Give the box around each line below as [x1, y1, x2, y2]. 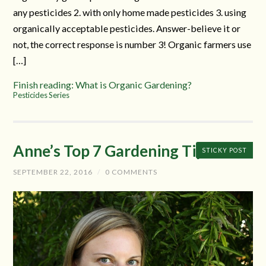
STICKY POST [201, 146, 247, 154]
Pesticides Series [13, 90, 70, 100]
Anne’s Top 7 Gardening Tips [13, 141, 213, 160]
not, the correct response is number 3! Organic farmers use [13, 38, 252, 50]
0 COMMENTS [105, 167, 158, 176]
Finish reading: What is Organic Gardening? [13, 78, 192, 90]
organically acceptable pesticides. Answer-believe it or [13, 22, 241, 34]
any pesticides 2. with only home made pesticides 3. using [13, 6, 247, 18]
